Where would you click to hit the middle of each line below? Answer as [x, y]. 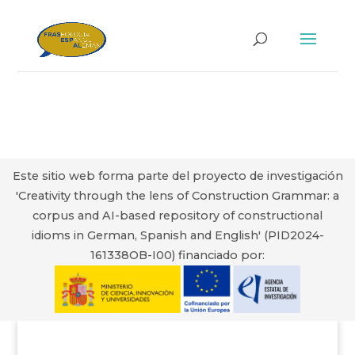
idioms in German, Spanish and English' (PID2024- [177, 235]
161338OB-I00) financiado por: [177, 255]
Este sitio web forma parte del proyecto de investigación [177, 176]
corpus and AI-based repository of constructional [177, 216]
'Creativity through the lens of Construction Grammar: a [177, 196]
